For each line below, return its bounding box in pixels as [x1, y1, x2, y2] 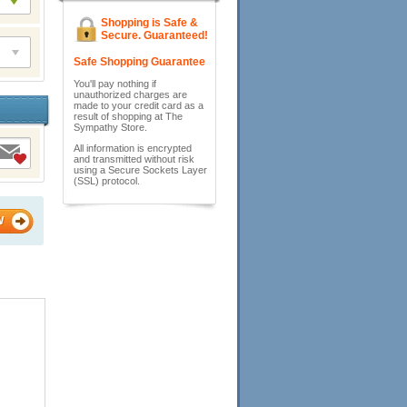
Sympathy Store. [74, 122, 147, 133]
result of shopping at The [74, 111, 183, 122]
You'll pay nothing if [74, 78, 156, 89]
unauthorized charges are [74, 89, 187, 100]
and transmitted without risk [74, 154, 194, 164]
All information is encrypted [74, 143, 192, 154]
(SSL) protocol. [74, 175, 140, 186]
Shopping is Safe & [101, 16, 198, 29]
